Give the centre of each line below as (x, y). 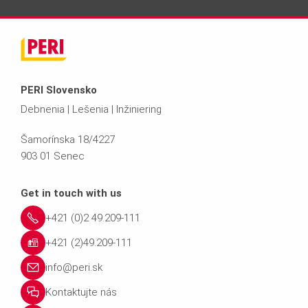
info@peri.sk (74, 267)
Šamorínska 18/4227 (68, 139)
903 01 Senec (53, 156)
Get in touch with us (71, 193)
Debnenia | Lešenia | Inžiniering (91, 109)
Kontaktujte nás (81, 292)
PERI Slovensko (59, 90)
